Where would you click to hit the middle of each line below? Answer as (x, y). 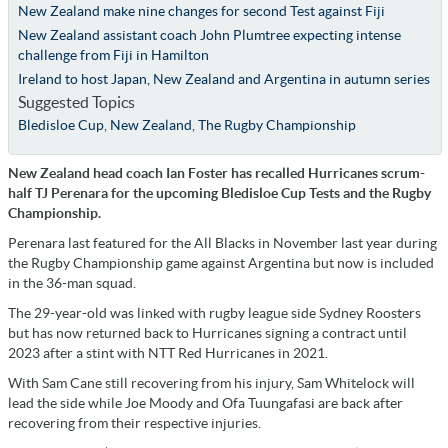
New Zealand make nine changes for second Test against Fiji (201, 10)
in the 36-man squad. (72, 282)
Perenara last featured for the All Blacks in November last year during (222, 242)
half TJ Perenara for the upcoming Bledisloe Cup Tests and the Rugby (219, 192)
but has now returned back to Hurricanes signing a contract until (207, 332)
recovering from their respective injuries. (134, 422)
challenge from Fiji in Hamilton (113, 54)
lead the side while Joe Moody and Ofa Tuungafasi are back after (205, 402)
